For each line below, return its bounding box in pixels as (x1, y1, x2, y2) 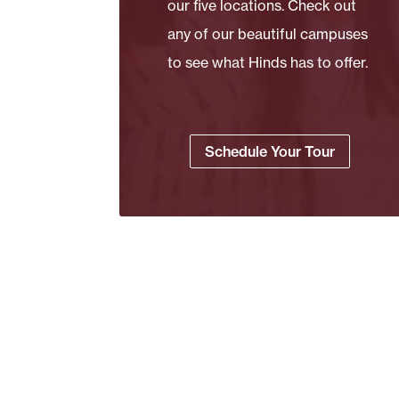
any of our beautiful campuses (167, 24, 369, 43)
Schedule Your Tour (204, 142, 335, 160)
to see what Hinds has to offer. (167, 53, 369, 71)
